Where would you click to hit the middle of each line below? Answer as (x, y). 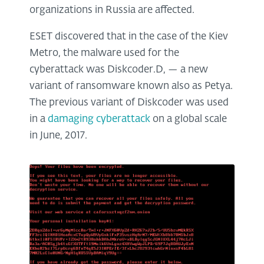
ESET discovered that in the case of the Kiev (129, 37)
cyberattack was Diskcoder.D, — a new (119, 70)
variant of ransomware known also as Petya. (131, 86)
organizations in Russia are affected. (112, 10)
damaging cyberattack (99, 119)
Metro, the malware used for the (104, 53)
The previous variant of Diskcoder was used (129, 103)
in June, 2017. (58, 136)
